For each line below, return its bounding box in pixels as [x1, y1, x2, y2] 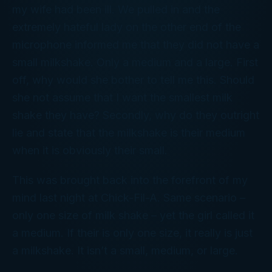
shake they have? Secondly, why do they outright [12, 109, 259, 122]
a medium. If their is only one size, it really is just [12, 226, 253, 240]
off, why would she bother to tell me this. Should [12, 73, 254, 87]
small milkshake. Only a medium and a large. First [12, 56, 258, 69]
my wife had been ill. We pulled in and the [12, 3, 220, 16]
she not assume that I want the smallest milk [12, 91, 233, 104]
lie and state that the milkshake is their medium [12, 126, 245, 140]
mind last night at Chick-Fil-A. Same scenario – [12, 191, 245, 205]
